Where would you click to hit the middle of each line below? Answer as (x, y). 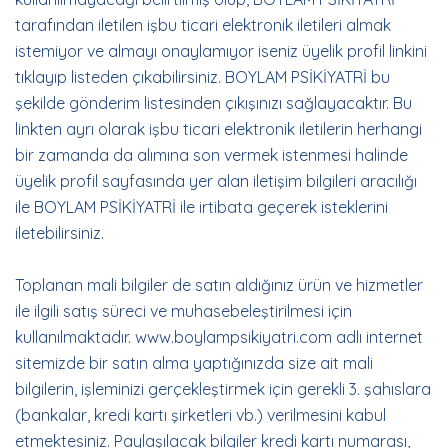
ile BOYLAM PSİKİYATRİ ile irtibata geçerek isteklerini (201, 207)
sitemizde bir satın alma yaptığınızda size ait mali (194, 363)
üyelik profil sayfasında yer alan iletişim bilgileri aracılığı (216, 181)
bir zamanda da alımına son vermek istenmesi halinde (211, 155)
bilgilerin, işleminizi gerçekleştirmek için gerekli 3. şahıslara (223, 389)
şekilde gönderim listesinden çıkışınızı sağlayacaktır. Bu (213, 103)
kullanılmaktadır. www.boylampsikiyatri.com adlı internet (219, 337)
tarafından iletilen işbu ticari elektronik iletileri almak (203, 25)
